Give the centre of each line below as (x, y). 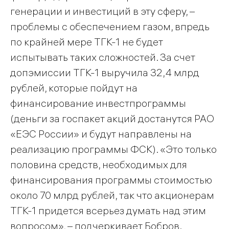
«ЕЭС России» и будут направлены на (101, 133)
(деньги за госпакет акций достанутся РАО (112, 118)
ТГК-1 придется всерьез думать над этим (108, 210)
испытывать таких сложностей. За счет (103, 57)
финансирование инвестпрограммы (98, 103)
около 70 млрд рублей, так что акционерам (112, 195)
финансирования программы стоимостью (111, 179)
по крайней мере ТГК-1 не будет (87, 41)
